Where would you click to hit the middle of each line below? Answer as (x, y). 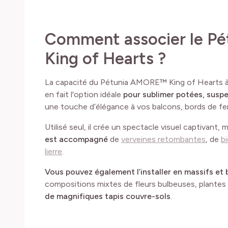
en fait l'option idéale (84, 94)
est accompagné (76, 139)
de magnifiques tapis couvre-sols (108, 196)
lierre (53, 151)
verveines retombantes (163, 139)
